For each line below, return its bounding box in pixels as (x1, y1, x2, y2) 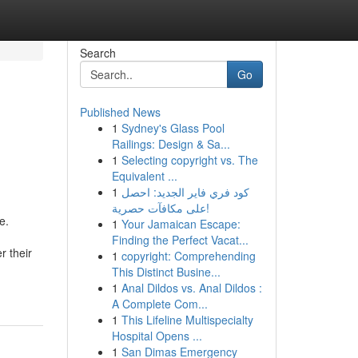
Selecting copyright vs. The (121, 152, 258, 168)
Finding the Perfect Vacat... (111, 232, 249, 248)
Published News (79, 104, 161, 120)
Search (79, 45, 116, 61)
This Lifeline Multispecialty (121, 312, 253, 328)
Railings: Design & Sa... (111, 136, 230, 152)
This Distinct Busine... (111, 264, 221, 280)
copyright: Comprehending (121, 248, 256, 264)
